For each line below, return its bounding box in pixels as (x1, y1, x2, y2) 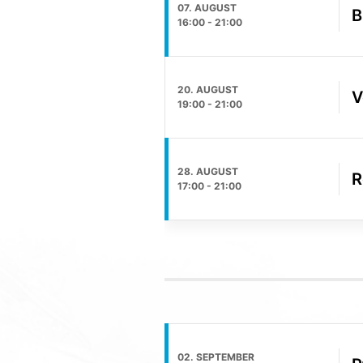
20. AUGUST (177, 83, 238, 96)
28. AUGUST (177, 165, 238, 178)
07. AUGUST (177, 2, 237, 15)
